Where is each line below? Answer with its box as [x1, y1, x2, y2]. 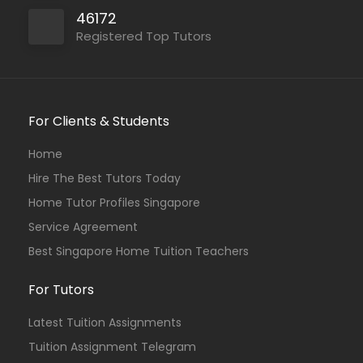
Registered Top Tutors [76, 28, 211, 45]
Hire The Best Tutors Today [28, 170, 181, 186]
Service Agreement [28, 219, 138, 235]
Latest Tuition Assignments [28, 314, 181, 331]
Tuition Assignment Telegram [28, 339, 196, 355]
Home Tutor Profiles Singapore [28, 194, 200, 211]
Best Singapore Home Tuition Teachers [28, 243, 249, 259]
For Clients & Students [28, 112, 169, 130]
